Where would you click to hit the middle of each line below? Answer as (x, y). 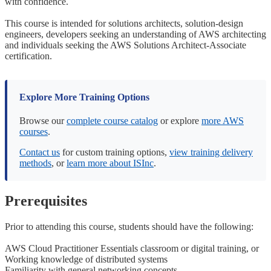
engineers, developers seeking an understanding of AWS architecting (135, 34)
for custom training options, (115, 152)
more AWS (223, 120)
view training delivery (211, 152)
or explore (180, 120)
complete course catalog (112, 120)
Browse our (43, 120)
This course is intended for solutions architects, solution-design (124, 23)
